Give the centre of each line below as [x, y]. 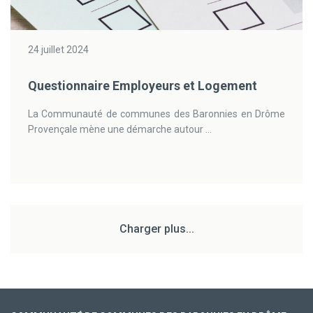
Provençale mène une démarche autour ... [120, 129]
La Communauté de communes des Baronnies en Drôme [156, 114]
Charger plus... [156, 229]
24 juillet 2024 [58, 50]
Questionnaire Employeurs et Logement [143, 86]
